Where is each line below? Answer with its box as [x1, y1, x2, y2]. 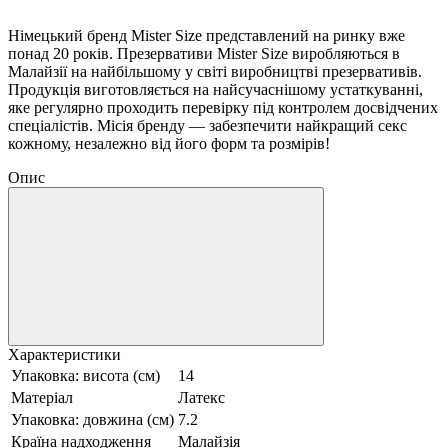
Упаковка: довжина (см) [11, 410, 174, 428]
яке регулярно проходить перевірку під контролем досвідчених [8, 98, 438, 116]
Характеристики [8, 345, 121, 363]
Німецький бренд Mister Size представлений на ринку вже [8, 26, 405, 44]
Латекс [178, 388, 225, 406]
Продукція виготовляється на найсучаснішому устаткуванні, [8, 80, 423, 98]
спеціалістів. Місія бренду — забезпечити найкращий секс [8, 116, 407, 134]
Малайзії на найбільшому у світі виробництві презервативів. [8, 62, 422, 80]
